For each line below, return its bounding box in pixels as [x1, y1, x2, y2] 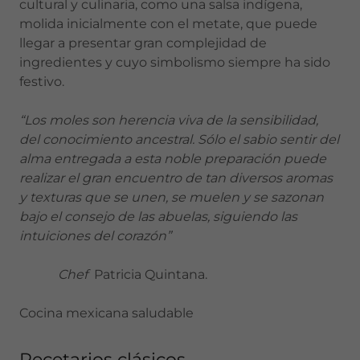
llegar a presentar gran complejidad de [19, 35, 267, 51]
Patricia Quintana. [88, 267, 207, 282]
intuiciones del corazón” [19, 228, 174, 243]
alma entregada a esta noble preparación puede [19, 151, 326, 166]
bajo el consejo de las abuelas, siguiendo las [19, 209, 297, 224]
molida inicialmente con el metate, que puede [19, 16, 317, 31]
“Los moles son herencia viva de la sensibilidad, [19, 112, 318, 128]
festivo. [19, 74, 64, 89]
